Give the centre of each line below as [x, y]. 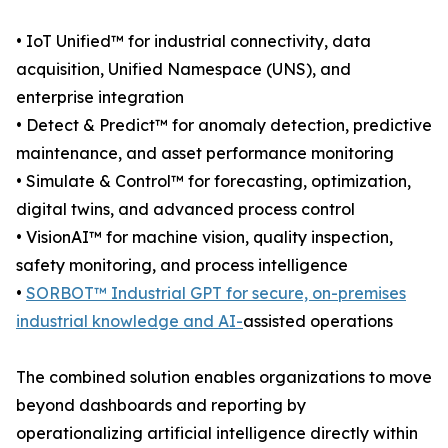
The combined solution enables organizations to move [224, 377]
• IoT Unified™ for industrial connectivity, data [193, 41]
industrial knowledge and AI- [129, 321]
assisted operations [318, 321]
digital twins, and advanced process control [185, 209]
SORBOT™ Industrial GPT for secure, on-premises [216, 293]
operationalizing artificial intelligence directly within [217, 433]
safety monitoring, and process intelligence [182, 265]
